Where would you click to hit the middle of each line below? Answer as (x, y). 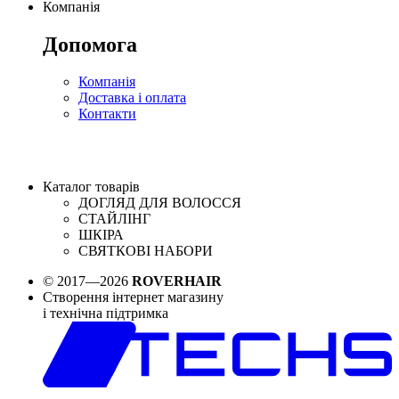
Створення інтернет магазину (133, 297)
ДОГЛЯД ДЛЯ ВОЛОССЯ (160, 203)
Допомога (90, 44)
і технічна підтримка (106, 313)
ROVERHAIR (177, 281)
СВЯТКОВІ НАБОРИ (146, 251)
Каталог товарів (91, 187)
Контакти (107, 114)
